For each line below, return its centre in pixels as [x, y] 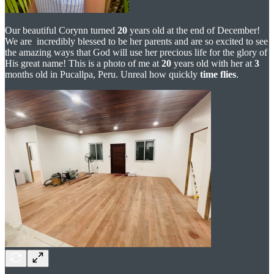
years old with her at [213, 63]
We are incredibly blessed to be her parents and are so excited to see [136, 41]
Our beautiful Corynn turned [61, 30]
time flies [218, 74]
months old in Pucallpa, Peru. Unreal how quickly [102, 74]
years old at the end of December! [194, 30]
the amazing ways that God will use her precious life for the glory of [136, 52]
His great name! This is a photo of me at [83, 63]
